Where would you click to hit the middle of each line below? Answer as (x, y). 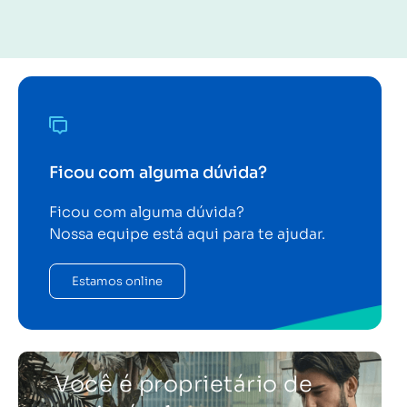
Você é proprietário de (184, 385)
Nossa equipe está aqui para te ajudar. (187, 234)
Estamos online (117, 282)
